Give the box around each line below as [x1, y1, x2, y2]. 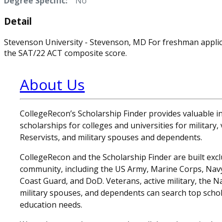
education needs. [20, 199, 82, 211]
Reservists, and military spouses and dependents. [20, 132, 202, 143]
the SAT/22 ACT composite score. [4, 48, 127, 59]
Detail [4, 15, 32, 28]
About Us [20, 74, 85, 95]
